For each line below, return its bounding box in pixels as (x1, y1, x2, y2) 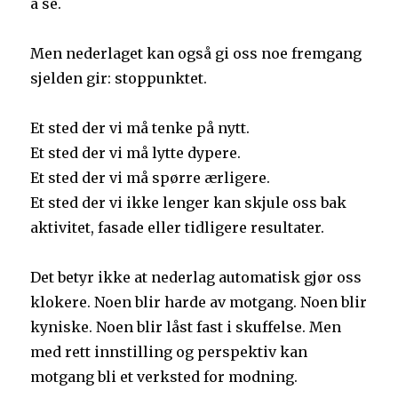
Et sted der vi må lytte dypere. (30, 144, 242, 163)
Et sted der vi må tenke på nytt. (30, 119, 251, 138)
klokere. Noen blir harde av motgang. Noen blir (30, 293, 368, 312)
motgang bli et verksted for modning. (30, 368, 298, 386)
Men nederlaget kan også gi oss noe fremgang (30, 44, 362, 63)
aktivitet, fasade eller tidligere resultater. (30, 219, 325, 237)
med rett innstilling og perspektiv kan (30, 343, 308, 362)
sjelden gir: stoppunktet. (30, 69, 208, 88)
